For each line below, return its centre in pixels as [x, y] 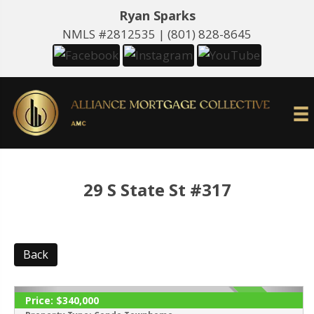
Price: [39, 301]
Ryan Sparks [157, 15]
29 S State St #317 [157, 190]
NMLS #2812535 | [115, 34]
